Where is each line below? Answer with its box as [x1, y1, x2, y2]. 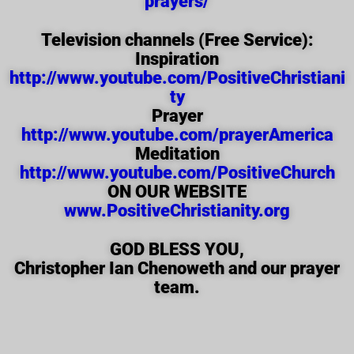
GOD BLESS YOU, [110, 239, 244, 259]
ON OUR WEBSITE [107, 182, 247, 201]
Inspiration [135, 49, 219, 69]
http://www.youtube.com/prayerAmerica [21, 125, 333, 145]
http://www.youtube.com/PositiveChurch [19, 163, 335, 183]
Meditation [134, 144, 220, 164]
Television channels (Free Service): [40, 30, 314, 50]
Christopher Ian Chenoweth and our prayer [14, 258, 340, 278]
